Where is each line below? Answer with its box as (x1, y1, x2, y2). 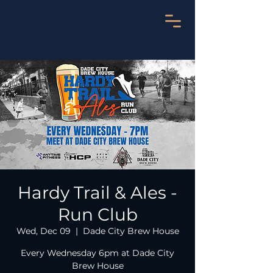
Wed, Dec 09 (16, 225, 71, 236)
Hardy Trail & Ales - (18, 182, 177, 203)
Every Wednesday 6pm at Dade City (21, 247, 174, 258)
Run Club (57, 204, 138, 225)
